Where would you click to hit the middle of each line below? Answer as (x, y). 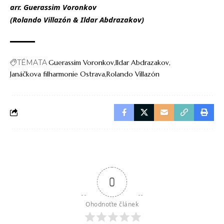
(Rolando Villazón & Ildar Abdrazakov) (77, 19)
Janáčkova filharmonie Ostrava (57, 74)
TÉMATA (32, 62)
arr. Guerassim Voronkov (53, 7)
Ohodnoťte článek (112, 204)
